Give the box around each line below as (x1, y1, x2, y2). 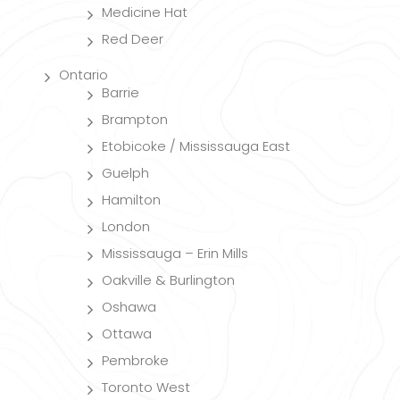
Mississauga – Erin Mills (102, 243, 248, 262)
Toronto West (102, 377, 190, 396)
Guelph (102, 162, 149, 182)
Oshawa (102, 296, 156, 316)
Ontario (59, 64, 108, 84)
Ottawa (102, 323, 152, 343)
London (102, 216, 150, 236)
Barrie (102, 82, 139, 102)
